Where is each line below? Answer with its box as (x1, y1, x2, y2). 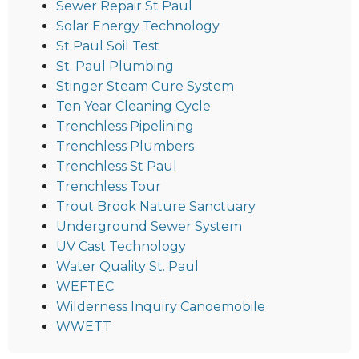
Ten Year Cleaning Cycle (56, 99, 211, 115)
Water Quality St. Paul (56, 259, 199, 275)
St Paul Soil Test (56, 38, 159, 54)
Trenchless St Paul (56, 159, 177, 175)
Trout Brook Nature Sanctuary (56, 199, 256, 215)
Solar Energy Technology (56, 18, 220, 34)
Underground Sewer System (56, 219, 242, 235)
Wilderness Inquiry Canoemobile (56, 299, 265, 315)
